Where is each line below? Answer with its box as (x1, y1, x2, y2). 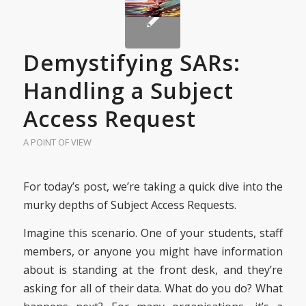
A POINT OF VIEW (23, 135, 92, 148)
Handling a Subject (23, 75, 234, 105)
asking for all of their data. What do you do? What (23, 281, 283, 296)
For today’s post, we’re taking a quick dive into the (23, 179, 283, 195)
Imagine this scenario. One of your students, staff (23, 225, 283, 241)
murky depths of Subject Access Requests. (23, 197, 236, 213)
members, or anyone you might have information (23, 244, 283, 260)
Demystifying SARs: (23, 47, 240, 77)
